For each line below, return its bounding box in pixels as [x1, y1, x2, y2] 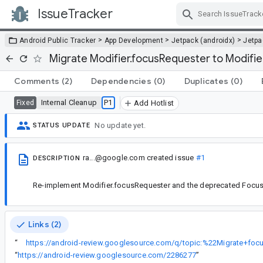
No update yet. [95, 121, 146, 130]
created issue [144, 153, 196, 162]
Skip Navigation [144, 19, 208, 30]
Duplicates [184, 75, 228, 86]
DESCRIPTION [33, 154, 80, 162]
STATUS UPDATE [33, 122, 90, 130]
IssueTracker [38, 6, 113, 22]
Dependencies [90, 75, 151, 86]
